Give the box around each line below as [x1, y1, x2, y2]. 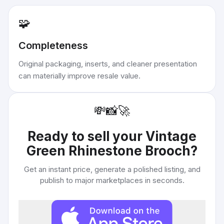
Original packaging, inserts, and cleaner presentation [18, 59, 197, 68]
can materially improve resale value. [18, 71, 140, 80]
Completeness [18, 39, 88, 51]
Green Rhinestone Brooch [26, 143, 190, 158]
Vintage [145, 128, 196, 144]
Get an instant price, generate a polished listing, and [23, 164, 200, 174]
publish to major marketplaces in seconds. [39, 175, 184, 185]
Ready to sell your [27, 128, 145, 144]
